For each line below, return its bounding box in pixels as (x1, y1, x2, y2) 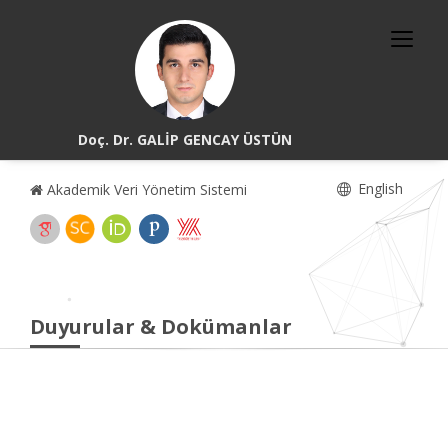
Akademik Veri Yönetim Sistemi (43, 180, 247, 199)
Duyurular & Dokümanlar (30, 313, 292, 340)
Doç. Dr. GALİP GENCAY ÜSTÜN (78, 130, 293, 149)
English (354, 179, 403, 198)
